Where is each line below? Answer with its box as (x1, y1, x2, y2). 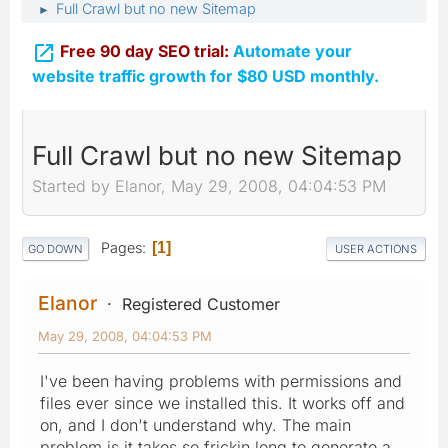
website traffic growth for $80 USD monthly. (32, 65, 379, 86)
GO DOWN (28, 241, 83, 256)
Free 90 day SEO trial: (60, 41, 233, 61)
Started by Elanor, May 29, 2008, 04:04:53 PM (32, 176, 386, 197)
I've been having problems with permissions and (40, 370, 402, 391)
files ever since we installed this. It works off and (40, 392, 405, 413)
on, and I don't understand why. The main (40, 414, 351, 435)
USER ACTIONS (335, 241, 417, 256)
